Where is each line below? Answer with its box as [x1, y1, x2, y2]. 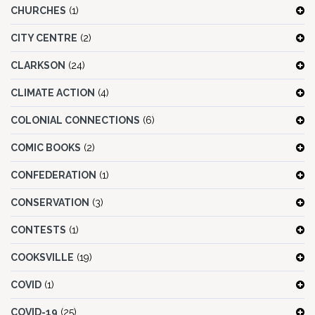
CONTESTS [11, 224, 66, 236]
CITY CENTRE [11, 32, 77, 44]
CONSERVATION [11, 197, 89, 209]
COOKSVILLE [11, 252, 74, 264]
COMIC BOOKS [11, 142, 81, 154]
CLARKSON [11, 60, 65, 72]
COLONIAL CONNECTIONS [11, 115, 140, 127]
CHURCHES [11, 5, 66, 17]
